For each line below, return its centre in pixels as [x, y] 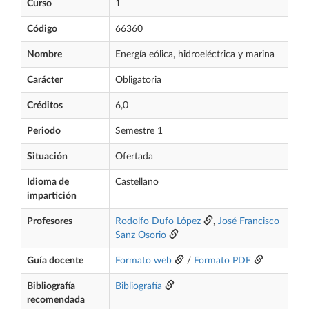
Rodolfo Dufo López [158, 221]
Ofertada [134, 157]
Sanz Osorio [141, 235]
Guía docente [55, 261]
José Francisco [249, 221]
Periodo [44, 131]
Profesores [50, 221]
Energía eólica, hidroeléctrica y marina [195, 54]
